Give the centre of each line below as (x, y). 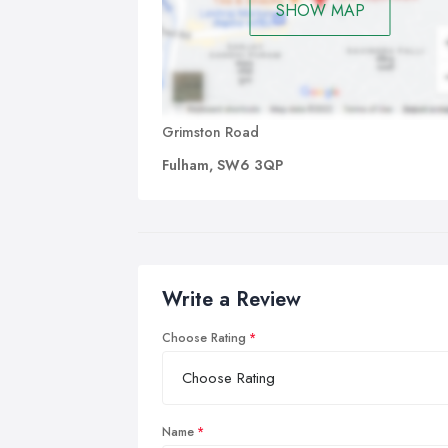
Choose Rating (204, 337)
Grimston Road (210, 131)
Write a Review (231, 299)
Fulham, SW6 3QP (222, 164)
